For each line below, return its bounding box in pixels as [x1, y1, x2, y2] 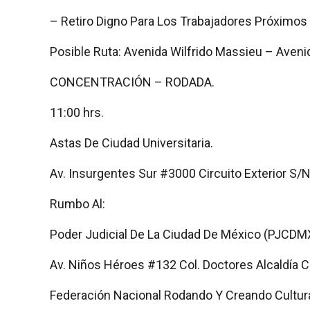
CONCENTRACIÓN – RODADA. [50, 74, 215, 89]
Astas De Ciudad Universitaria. [50, 135, 213, 150]
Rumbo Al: [50, 196, 105, 211]
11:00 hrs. [50, 104, 104, 120]
